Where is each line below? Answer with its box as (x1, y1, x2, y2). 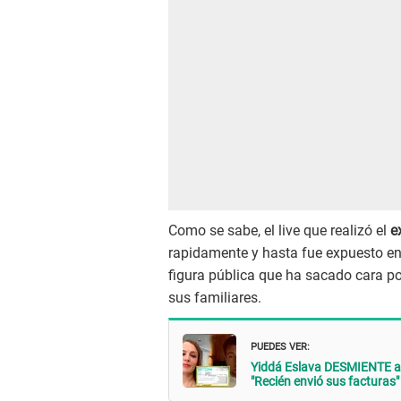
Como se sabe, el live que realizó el (168, 222, 390, 240)
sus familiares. (168, 289, 261, 307)
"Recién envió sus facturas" (251, 373, 399, 388)
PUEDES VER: (251, 336, 310, 354)
